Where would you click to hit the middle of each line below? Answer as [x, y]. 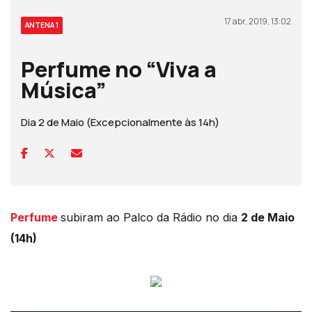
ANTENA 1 [42, 25]
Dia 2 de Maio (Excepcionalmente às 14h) [120, 123]
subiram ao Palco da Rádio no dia [151, 218]
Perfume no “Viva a [119, 69]
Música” [63, 90]
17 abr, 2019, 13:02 [258, 22]
